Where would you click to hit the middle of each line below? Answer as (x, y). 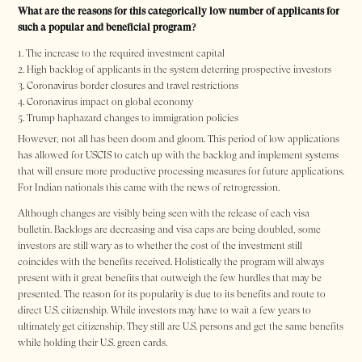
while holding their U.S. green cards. (93, 343)
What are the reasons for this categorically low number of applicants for (179, 11)
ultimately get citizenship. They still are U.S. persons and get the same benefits (181, 327)
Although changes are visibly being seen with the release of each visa (164, 214)
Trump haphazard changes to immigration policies (133, 118)
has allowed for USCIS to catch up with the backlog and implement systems (178, 155)
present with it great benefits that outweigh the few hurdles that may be (170, 278)
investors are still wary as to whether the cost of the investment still (160, 246)
